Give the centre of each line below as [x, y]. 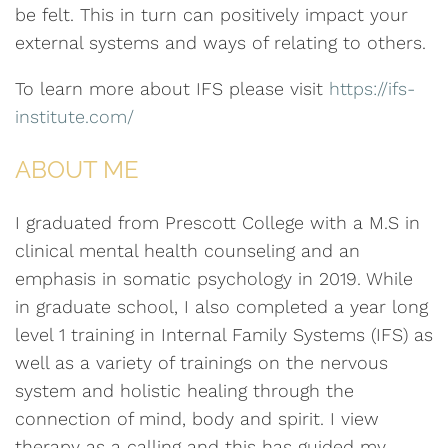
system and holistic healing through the [184, 391]
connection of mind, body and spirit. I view [197, 419]
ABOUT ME [77, 170]
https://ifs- [372, 89]
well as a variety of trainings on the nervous [201, 363]
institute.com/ [74, 117]
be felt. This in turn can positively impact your [211, 15]
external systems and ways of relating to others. [220, 43]
